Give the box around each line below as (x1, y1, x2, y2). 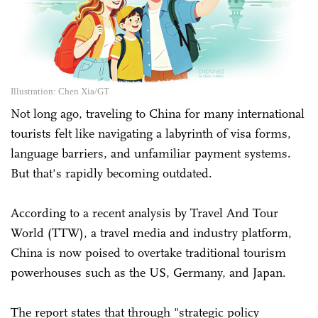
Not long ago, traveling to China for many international (11, 105, 305, 121)
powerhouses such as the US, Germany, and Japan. (11, 264, 286, 280)
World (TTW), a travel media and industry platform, (11, 224, 292, 241)
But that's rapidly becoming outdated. (11, 165, 212, 181)
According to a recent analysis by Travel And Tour (11, 204, 278, 221)
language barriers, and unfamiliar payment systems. (11, 145, 291, 161)
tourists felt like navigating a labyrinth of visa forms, (11, 125, 291, 141)
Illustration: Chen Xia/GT (11, 85, 109, 97)
